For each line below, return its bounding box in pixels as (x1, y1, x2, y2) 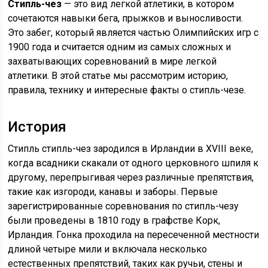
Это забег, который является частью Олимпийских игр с (8, 27, 259, 38)
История (8, 118, 67, 135)
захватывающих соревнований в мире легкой (8, 56, 217, 67)
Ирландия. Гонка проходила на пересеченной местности (8, 229, 260, 240)
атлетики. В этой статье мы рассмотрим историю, (8, 70, 229, 81)
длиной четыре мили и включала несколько (8, 243, 208, 255)
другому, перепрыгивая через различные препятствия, (8, 172, 254, 183)
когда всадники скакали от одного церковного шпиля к (8, 157, 259, 169)
